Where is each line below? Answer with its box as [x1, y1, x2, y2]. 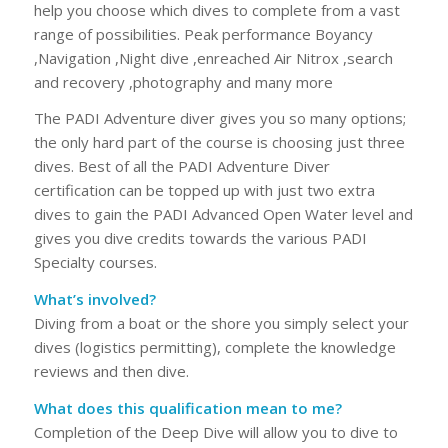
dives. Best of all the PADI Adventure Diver [33, 156, 330, 177]
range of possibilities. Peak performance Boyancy [33, 23, 373, 44]
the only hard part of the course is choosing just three [33, 132, 405, 153]
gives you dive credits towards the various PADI [33, 228, 367, 249]
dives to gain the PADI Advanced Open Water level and [33, 204, 413, 225]
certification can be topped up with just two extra [33, 180, 375, 201]
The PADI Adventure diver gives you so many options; [33, 108, 406, 129]
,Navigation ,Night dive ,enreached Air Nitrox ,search [33, 47, 393, 68]
